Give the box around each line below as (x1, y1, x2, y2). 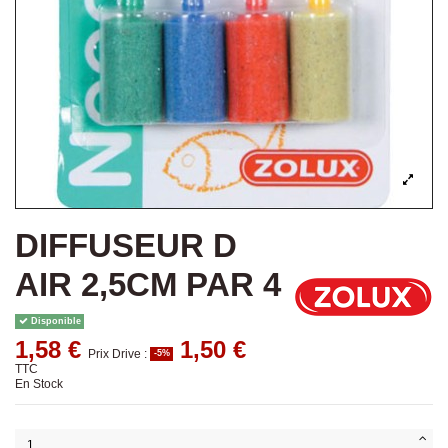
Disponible (27, 316, 81, 327)
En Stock (15, 377, 63, 392)
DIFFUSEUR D (15, 227, 237, 264)
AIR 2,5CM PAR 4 (15, 266, 281, 303)
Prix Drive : (88, 347, 150, 362)
